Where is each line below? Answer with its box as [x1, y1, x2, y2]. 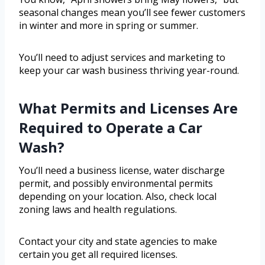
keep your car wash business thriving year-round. [19, 64, 239, 77]
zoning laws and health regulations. [19, 203, 177, 216]
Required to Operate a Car [19, 118, 202, 138]
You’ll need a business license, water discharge [19, 164, 225, 177]
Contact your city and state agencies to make [19, 235, 217, 248]
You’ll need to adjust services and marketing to [19, 51, 225, 64]
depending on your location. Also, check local [19, 190, 216, 203]
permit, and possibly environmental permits [19, 177, 213, 190]
